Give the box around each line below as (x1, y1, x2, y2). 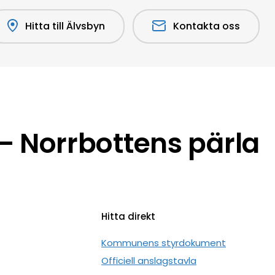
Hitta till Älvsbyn (25, 19, 105, 34)
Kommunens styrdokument (101, 236, 227, 250)
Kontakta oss (173, 19, 240, 34)
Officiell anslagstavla (101, 254, 197, 268)
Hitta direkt (101, 210, 156, 223)
